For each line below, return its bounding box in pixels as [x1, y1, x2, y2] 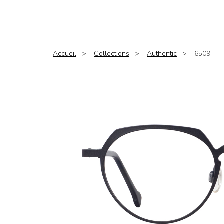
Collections [94, 49, 129, 58]
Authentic [147, 49, 177, 58]
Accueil [53, 49, 76, 58]
